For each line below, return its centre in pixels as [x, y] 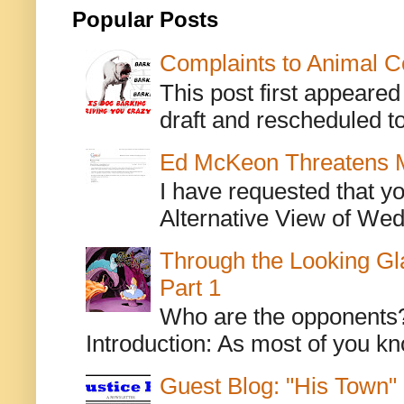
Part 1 [190, 287]
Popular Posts [145, 20]
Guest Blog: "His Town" [278, 386]
